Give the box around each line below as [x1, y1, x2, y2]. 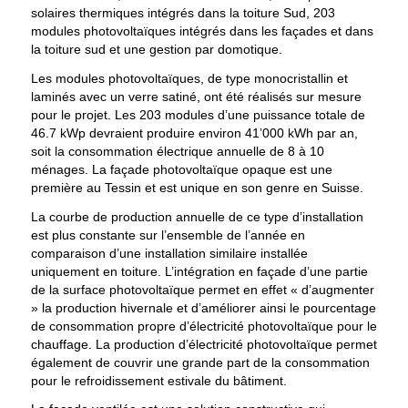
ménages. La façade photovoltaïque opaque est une [30, 161, 332, 177]
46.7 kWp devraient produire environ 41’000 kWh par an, [30, 125, 358, 140]
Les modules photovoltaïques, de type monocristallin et [30, 70, 348, 86]
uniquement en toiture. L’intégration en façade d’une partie [30, 263, 368, 279]
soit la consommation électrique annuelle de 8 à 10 [30, 143, 324, 158]
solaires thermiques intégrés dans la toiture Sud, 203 [30, 5, 335, 20]
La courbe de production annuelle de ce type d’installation [30, 209, 363, 224]
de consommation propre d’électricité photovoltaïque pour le [30, 318, 377, 333]
